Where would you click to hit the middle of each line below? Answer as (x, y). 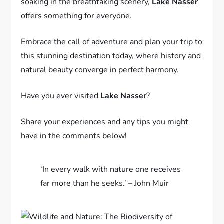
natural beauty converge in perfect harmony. (100, 70)
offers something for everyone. (77, 16)
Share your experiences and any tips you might (105, 122)
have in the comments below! (74, 136)
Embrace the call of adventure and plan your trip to (112, 42)
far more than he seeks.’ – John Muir (105, 183)
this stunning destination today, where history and (111, 56)
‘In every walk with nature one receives (111, 169)
